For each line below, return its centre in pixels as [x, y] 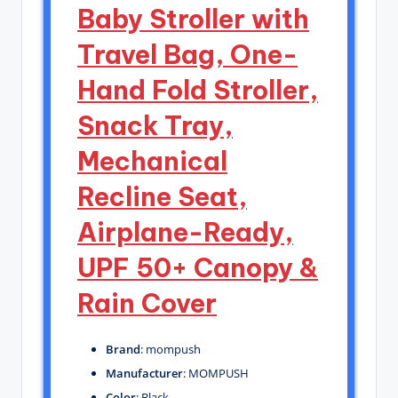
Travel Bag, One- [187, 55]
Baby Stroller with [193, 20]
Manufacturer [144, 374]
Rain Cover [147, 304]
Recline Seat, [162, 197]
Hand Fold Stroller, [198, 91]
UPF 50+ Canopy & [198, 268]
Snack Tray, [155, 126]
